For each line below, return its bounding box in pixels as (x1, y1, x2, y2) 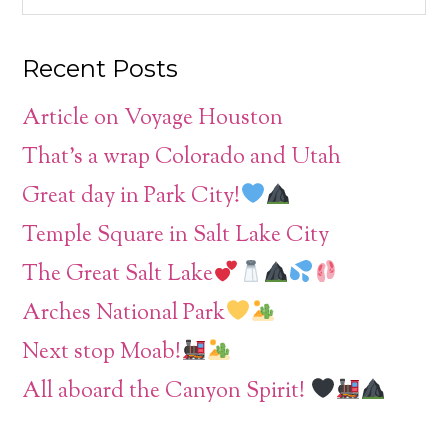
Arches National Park (22, 297, 226, 330)
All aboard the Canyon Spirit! (22, 375, 311, 408)
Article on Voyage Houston (22, 102, 284, 135)
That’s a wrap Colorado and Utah (22, 141, 342, 174)
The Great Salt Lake (22, 258, 214, 291)
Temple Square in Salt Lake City (22, 219, 330, 252)
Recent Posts (22, 53, 179, 83)
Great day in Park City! (22, 180, 241, 213)
